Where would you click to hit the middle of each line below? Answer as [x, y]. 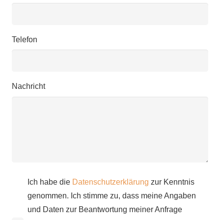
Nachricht [28, 86]
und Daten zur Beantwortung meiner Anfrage [105, 209]
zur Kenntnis [172, 182]
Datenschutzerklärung [110, 182]
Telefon [25, 40]
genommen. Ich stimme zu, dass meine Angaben [112, 195]
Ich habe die [50, 182]
